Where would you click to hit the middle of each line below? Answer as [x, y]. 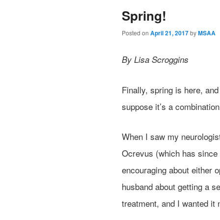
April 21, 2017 [169, 33]
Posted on [136, 33]
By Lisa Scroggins [155, 60]
